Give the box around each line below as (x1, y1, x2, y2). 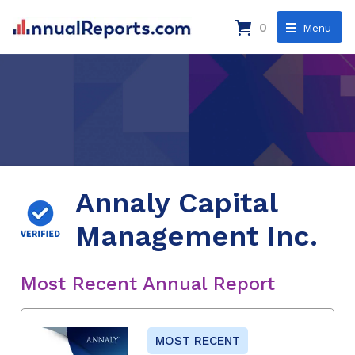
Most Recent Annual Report (21, 272, 275, 295)
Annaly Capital (75, 185, 277, 219)
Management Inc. (75, 219, 318, 253)
